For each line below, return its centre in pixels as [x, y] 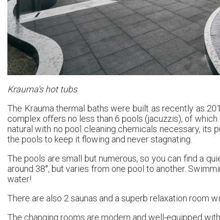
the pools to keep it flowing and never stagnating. [100, 139]
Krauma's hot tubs [42, 89]
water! [19, 179]
